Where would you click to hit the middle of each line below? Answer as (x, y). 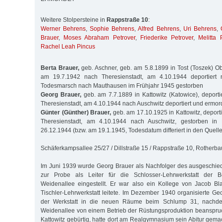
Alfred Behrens (159, 29)
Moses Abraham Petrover (99, 38)
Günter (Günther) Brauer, (77, 112)
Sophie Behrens (112, 29)
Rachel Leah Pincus (68, 47)
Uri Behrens (200, 29)
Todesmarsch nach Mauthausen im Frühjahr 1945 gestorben (122, 85)
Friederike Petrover (167, 38)
